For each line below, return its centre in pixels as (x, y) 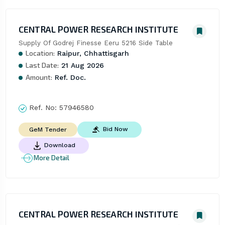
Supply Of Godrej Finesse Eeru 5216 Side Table (95, 43)
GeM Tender (48, 129)
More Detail (51, 158)
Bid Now (115, 129)
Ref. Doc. (69, 78)
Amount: (39, 77)
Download (60, 145)
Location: (40, 53)
